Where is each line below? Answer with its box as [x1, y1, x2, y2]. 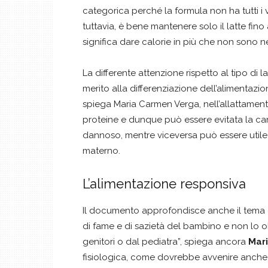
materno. [83, 145, 120, 156]
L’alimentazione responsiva [83, 176, 246, 191]
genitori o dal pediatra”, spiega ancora [83, 236, 248, 247]
